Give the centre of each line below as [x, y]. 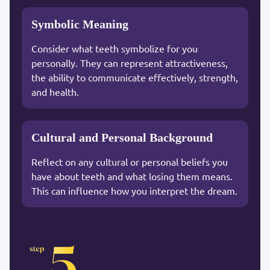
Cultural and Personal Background [122, 137]
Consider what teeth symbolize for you [115, 48]
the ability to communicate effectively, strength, [135, 77]
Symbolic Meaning [80, 24]
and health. [55, 91]
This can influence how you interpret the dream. [134, 190]
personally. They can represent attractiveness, [130, 62]
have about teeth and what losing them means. [132, 176]
